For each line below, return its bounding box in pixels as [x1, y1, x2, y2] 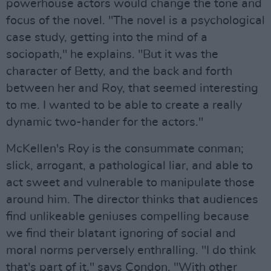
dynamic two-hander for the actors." [6, 116, 203, 128]
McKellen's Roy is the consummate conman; [6, 143, 244, 155]
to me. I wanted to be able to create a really [6, 99, 242, 111]
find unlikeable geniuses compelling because [6, 211, 249, 223]
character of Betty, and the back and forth [6, 65, 232, 77]
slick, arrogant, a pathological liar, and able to [6, 160, 253, 172]
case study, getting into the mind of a [6, 31, 207, 44]
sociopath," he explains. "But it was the [6, 48, 218, 60]
